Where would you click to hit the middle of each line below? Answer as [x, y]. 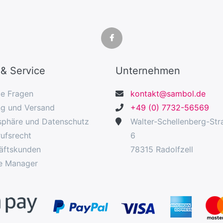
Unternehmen [148, 70]
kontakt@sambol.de [168, 93]
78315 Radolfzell [162, 149]
